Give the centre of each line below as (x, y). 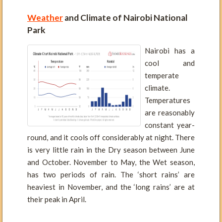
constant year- (169, 125)
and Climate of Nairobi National (125, 17)
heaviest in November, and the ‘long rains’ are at (111, 187)
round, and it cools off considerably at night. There (111, 138)
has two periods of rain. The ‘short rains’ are (111, 175)
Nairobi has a (169, 51)
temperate (162, 76)
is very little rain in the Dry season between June (111, 150)
